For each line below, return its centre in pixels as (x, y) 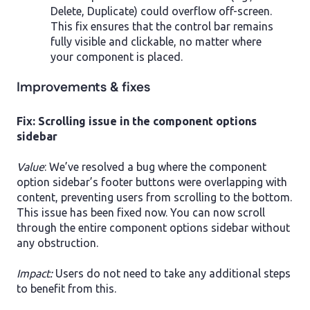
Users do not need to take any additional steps (173, 274)
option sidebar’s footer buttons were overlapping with (152, 182)
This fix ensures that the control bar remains (162, 27)
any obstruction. (57, 243)
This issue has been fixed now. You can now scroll (141, 212)
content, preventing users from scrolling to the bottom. (154, 197)
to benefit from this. (68, 289)
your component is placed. (117, 57)
